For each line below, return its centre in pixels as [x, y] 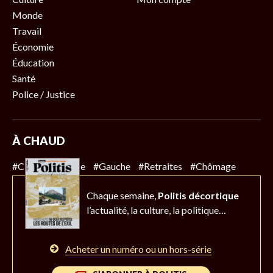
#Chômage [213, 166]
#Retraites [160, 166]
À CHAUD [39, 141]
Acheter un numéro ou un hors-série [138, 249]
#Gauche [112, 166]
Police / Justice [44, 94]
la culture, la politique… [178, 210]
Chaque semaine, [122, 195]
